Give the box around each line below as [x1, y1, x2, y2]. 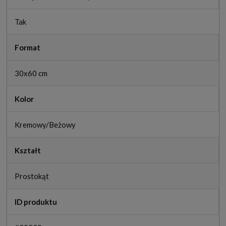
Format [15, 42, 40, 52]
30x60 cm [15, 68, 47, 78]
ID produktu [15, 197, 57, 206]
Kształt [15, 145, 41, 155]
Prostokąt [15, 171, 49, 181]
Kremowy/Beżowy [15, 120, 76, 129]
